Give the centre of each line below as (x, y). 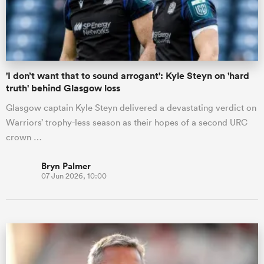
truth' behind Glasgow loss (63, 88)
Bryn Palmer (66, 166)
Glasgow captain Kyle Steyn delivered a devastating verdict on (131, 108)
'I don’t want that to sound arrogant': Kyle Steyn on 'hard (128, 76)
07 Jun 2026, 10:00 (74, 176)
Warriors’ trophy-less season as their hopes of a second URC (127, 122)
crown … (24, 137)
